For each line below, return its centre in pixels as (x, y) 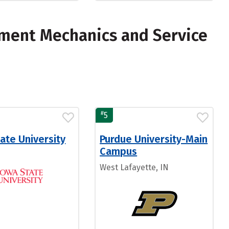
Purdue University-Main (154, 139)
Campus (119, 151)
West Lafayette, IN (134, 167)
